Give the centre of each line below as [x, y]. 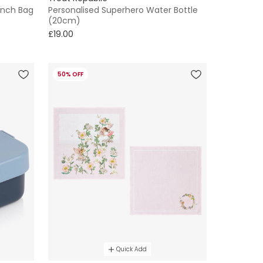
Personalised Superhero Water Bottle [123, 10]
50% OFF [70, 74]
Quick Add [131, 249]
